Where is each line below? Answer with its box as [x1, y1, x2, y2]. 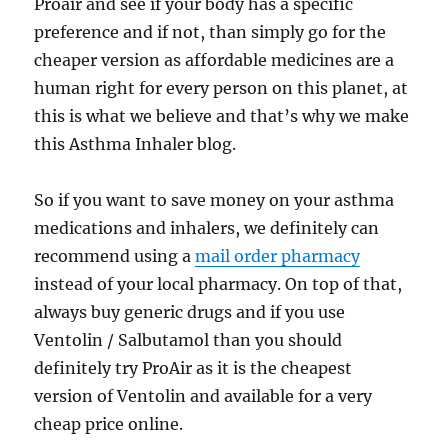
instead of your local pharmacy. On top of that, [34, 274, 403, 294]
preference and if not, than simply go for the [34, 22, 387, 42]
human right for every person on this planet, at [34, 78, 409, 98]
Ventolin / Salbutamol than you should [34, 330, 343, 350]
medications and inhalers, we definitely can [34, 218, 380, 238]
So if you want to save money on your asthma [34, 190, 395, 210]
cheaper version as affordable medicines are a [34, 50, 395, 70]
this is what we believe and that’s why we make [34, 106, 410, 126]
